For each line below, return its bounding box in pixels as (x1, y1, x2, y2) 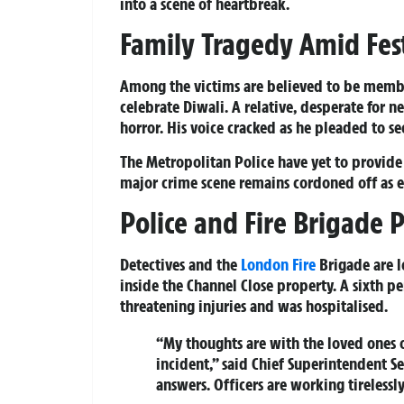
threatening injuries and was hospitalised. (120, 294, 388, 317)
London (241, 252, 289, 275)
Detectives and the (120, 252, 241, 275)
